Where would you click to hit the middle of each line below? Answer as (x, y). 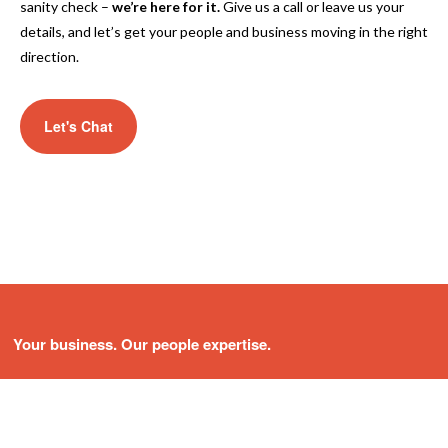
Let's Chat (78, 125)
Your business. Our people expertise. (142, 343)
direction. (49, 56)
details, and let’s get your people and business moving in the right (224, 31)
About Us (43, 407)
